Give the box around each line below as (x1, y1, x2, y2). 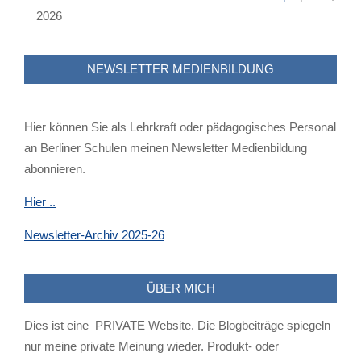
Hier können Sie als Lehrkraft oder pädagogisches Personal (24, 120, 336, 135)
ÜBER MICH (146, 281, 215, 296)
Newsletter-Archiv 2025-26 (24, 228, 164, 243)
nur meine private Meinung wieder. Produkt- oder (24, 339, 279, 354)
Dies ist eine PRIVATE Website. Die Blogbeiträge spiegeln (24, 318, 330, 333)
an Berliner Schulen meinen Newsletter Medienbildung (24, 141, 307, 156)
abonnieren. (24, 162, 85, 176)
